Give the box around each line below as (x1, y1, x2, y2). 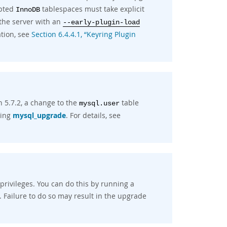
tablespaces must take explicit (40, 4, 144, 14)
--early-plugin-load (63, 19, 140, 26)
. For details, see (66, 110, 121, 120)
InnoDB (16, 6, 40, 14)
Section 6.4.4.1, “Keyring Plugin (31, 29, 136, 39)
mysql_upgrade (13, 110, 66, 120)
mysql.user (79, 100, 120, 107)
